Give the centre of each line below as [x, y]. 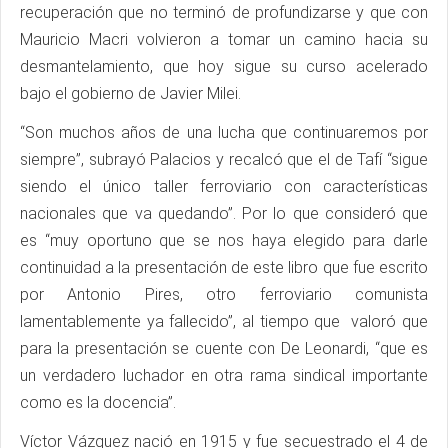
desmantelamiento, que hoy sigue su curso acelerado [224, 66]
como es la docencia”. [98, 402]
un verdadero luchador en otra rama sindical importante [224, 375]
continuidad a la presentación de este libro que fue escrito [224, 267]
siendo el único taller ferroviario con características [224, 186]
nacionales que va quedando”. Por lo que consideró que [224, 213]
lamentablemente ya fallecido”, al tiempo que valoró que [224, 321]
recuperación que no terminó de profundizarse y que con [224, 12]
